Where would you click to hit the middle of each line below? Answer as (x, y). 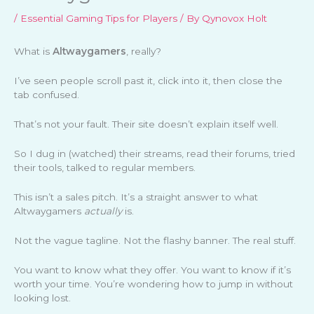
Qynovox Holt (234, 19)
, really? (144, 52)
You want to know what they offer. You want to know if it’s (152, 269)
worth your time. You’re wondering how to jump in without (153, 284)
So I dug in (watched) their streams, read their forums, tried (155, 154)
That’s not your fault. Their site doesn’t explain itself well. (146, 124)
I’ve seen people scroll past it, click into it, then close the (148, 81)
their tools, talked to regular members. (105, 168)
